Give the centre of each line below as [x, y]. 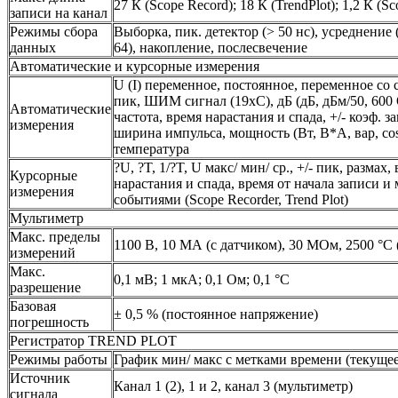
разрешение [45, 288]
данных [33, 48]
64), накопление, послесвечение [211, 48]
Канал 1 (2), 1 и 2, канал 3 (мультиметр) [233, 386]
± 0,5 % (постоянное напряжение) [216, 314]
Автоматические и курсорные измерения [135, 67]
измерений [43, 253]
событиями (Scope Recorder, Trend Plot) [231, 200]
